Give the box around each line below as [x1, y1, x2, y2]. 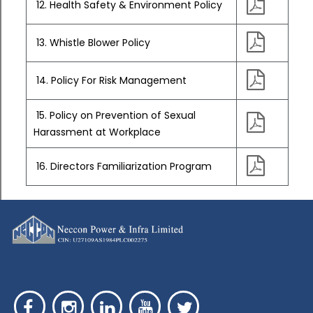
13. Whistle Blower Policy [34, 36, 150, 50]
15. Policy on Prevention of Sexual [34, 108, 196, 122]
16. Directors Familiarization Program [34, 159, 212, 173]
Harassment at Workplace [34, 125, 161, 139]
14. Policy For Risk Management [34, 73, 187, 87]
